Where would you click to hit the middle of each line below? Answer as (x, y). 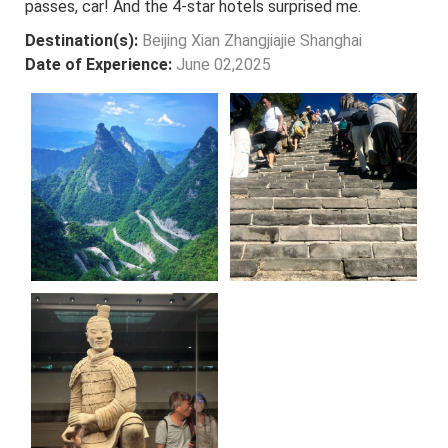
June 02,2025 (223, 65)
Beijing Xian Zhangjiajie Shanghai (252, 41)
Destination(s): (83, 41)
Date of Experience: (100, 65)
